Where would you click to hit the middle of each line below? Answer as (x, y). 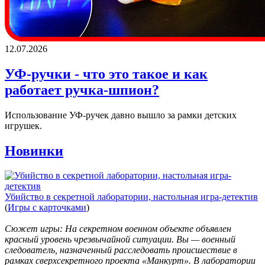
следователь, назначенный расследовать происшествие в (121, 250)
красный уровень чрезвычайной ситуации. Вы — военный (120, 240)
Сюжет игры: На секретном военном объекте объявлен (118, 229)
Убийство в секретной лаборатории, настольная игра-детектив (131, 197)
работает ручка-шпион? (82, 90)
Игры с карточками (47, 208)
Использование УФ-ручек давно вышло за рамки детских (121, 115)
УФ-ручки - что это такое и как (106, 74)
